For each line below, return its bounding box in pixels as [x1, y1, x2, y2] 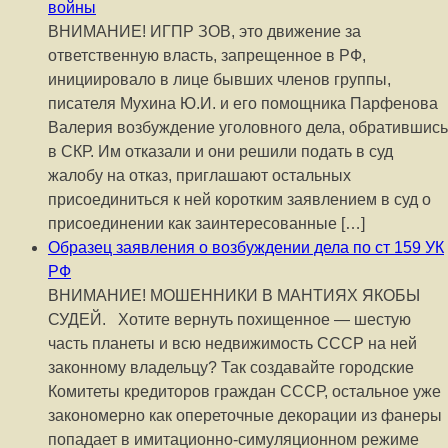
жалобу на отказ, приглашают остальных [48, 167, 351, 184]
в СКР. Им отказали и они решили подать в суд [48, 143, 393, 160]
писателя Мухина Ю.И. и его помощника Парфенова [48, 95, 438, 112]
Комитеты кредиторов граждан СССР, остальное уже [48, 383, 441, 400]
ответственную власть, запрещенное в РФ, [48, 47, 366, 64]
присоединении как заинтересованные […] [48, 215, 365, 232]
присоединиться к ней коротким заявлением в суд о [48, 191, 431, 208]
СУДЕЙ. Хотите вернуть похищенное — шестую [48, 311, 411, 328]
